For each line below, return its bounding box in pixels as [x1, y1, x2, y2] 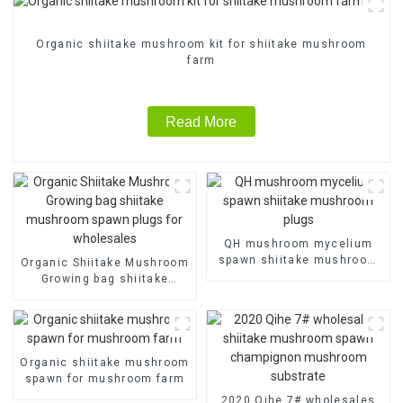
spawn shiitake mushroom [218, 253, 379, 266]
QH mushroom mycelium [223, 237, 373, 250]
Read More [166, 113, 237, 130]
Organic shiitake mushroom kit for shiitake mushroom [36, 38, 367, 51]
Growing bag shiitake [40, 272, 169, 285]
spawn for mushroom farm [24, 372, 185, 385]
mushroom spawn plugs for [22, 288, 187, 301]
